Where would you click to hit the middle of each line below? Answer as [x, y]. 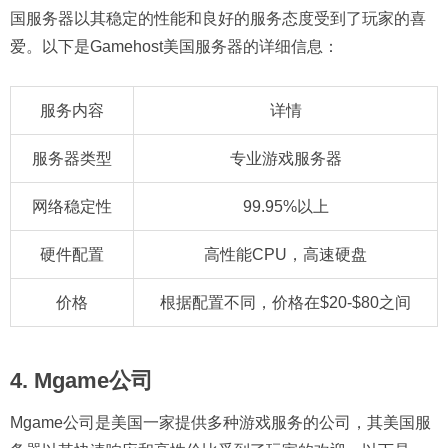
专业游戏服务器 [285, 158]
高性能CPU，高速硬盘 [285, 254]
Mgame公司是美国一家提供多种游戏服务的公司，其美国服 [220, 422]
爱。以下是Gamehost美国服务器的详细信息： [174, 46]
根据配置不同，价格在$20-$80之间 [285, 302]
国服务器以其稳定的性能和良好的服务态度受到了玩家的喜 [218, 18]
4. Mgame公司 [81, 380]
